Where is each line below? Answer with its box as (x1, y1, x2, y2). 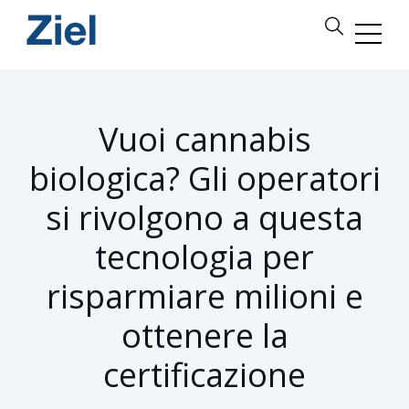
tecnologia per (95, 235, 314, 279)
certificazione (103, 352, 306, 397)
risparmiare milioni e (46, 274, 363, 319)
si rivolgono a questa (46, 195, 363, 240)
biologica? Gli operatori (28, 156, 381, 201)
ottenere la (121, 313, 288, 358)
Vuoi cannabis (98, 117, 311, 162)
